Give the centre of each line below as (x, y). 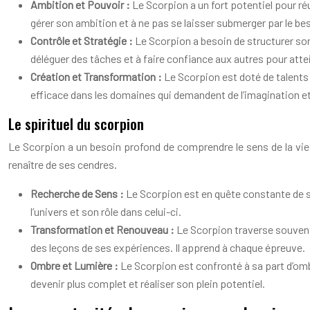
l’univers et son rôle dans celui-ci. (106, 211)
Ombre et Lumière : (75, 265)
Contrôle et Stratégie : (83, 40)
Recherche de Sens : (78, 193)
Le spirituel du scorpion (76, 124)
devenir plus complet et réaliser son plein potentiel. (148, 283)
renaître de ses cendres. (63, 164)
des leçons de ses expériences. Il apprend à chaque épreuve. (168, 247)
